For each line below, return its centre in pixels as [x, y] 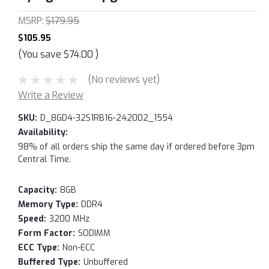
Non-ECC [78, 247]
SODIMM [94, 233]
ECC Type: [39, 247]
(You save [40, 54]
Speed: [32, 219]
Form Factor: [47, 233]
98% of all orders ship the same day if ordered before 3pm [136, 147]
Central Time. [44, 159]
